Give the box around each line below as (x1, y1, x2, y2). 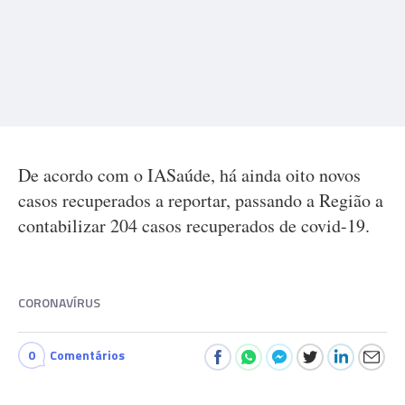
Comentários (50, 345, 125, 364)
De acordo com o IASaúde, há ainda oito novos (18, 163, 361, 187)
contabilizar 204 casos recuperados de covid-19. (18, 213, 370, 238)
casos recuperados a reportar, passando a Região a (18, 188, 383, 212)
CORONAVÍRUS (18, 293, 100, 312)
